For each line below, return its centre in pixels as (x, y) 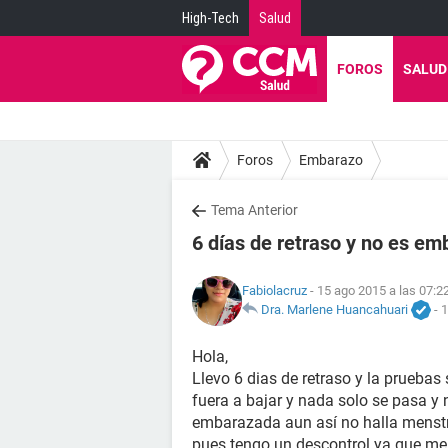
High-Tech (210, 18)
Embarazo (331, 159)
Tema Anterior (254, 210)
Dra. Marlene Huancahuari (334, 309)
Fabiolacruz (274, 290)
